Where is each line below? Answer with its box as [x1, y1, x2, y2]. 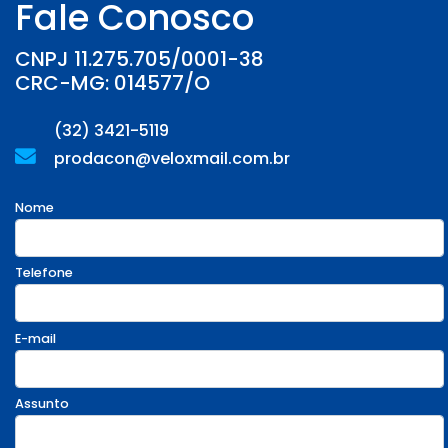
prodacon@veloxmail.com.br [50, 147, 290, 171]
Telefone [15, 264, 73, 282]
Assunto [15, 394, 69, 412]
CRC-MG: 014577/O [15, 69, 210, 98]
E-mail [15, 329, 56, 347]
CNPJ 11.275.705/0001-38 [15, 45, 264, 74]
